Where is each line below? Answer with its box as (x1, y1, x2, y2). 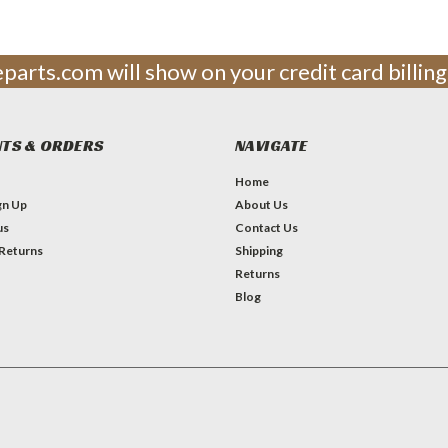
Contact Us (234, 219, 298, 235)
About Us (234, 196, 288, 212)
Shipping (234, 242, 283, 258)
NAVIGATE (234, 134, 308, 156)
